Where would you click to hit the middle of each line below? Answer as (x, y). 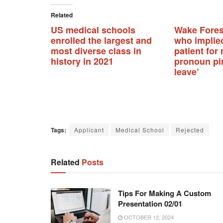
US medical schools (93, 30)
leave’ (186, 72)
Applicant (89, 130)
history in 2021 (82, 61)
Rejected (190, 130)
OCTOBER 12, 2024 (148, 217)
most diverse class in (96, 51)
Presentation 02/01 (150, 204)
